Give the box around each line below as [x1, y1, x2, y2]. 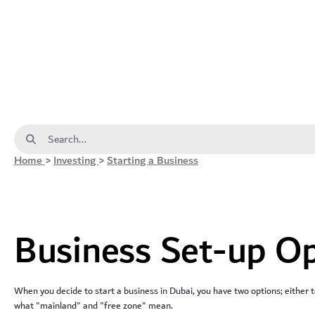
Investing [53, 151, 98, 170]
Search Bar [13, 122, 88, 150]
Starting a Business [107, 151, 198, 170]
